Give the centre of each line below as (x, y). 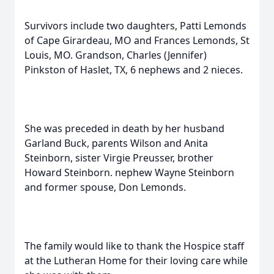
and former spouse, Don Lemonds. (105, 187)
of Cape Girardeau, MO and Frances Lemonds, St (137, 40)
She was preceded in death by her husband (124, 128)
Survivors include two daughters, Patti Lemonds (135, 26)
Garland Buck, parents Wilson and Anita (116, 143)
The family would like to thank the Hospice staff (134, 246)
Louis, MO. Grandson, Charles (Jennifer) (116, 55)
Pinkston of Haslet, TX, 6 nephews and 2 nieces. (134, 70)
